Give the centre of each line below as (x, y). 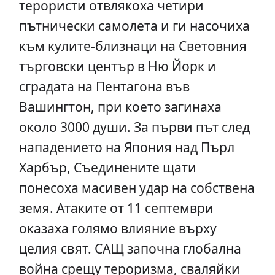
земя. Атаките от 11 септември (116, 207)
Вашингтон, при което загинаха (120, 106)
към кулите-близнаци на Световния (133, 45)
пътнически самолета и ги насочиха (134, 25)
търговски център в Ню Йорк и (117, 66)
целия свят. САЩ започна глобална (130, 248)
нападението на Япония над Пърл (126, 147)
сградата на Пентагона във (104, 86)
